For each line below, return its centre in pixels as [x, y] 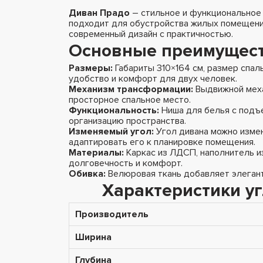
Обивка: [87, 173]
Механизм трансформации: [131, 89]
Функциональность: [114, 110]
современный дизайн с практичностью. [151, 34]
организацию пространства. [127, 121]
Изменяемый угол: [111, 131]
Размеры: [91, 68]
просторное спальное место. [130, 100]
